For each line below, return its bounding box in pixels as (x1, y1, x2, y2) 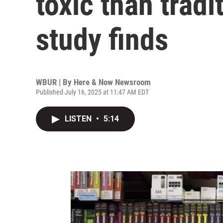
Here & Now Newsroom (74, 77, 151, 87)
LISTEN (65, 114, 94, 123)
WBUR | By (36, 77, 74, 87)
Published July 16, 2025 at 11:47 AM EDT (36, 88, 149, 96)
